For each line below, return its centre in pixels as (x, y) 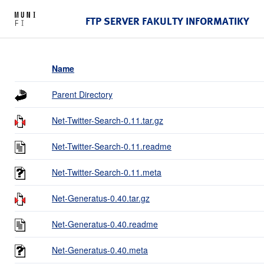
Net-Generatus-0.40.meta (100, 250)
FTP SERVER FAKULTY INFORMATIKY (167, 21)
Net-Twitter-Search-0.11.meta (107, 172)
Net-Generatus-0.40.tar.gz (101, 198)
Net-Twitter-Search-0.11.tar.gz (108, 120)
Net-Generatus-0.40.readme (105, 224)
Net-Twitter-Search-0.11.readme (112, 146)
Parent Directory (82, 94)
